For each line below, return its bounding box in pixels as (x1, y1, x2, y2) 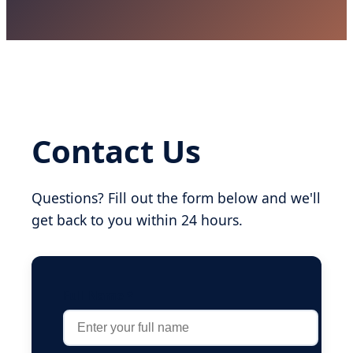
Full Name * (63, 287, 133, 303)
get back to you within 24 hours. (32, 210, 243, 229)
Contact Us (32, 128, 201, 173)
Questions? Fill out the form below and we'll (32, 188, 321, 207)
